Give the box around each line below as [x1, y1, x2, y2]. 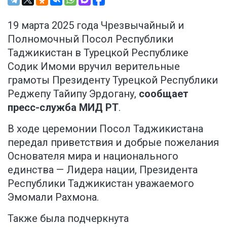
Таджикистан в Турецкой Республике [8, 46, 188, 59]
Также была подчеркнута [8, 212, 129, 224]
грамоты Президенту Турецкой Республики [8, 73, 218, 86]
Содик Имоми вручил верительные [8, 60, 180, 72]
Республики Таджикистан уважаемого [8, 177, 194, 190]
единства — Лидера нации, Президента [8, 163, 198, 176]
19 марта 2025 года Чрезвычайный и [8, 19, 184, 31]
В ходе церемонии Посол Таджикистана [8, 122, 203, 135]
